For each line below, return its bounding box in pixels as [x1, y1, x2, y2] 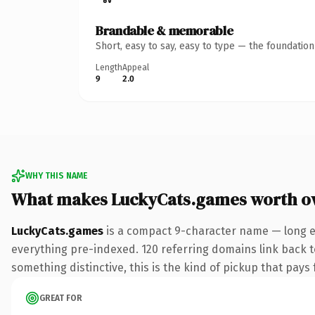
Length [96, 62, 122, 72]
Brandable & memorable [96, 21, 233, 39]
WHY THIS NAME [25, 170, 87, 181]
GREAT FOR [39, 292, 82, 303]
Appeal [122, 62, 149, 72]
